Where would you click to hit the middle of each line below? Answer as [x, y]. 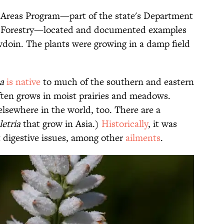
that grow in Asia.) [61, 124]
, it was [162, 124]
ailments [143, 138]
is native [23, 82]
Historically [125, 124]
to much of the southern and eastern [117, 82]
